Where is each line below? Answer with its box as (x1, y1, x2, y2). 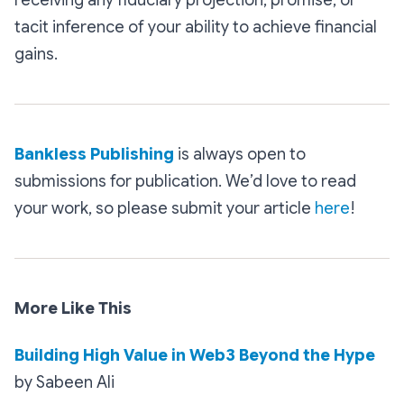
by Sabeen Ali (14, 372, 115, 392)
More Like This (14, 298, 132, 318)
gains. (14, 43, 58, 64)
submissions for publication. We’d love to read (14, 170, 356, 191)
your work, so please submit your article (14, 197, 315, 218)
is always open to (174, 143, 306, 164)
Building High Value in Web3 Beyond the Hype (14, 344, 375, 365)
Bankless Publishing (14, 143, 174, 164)
